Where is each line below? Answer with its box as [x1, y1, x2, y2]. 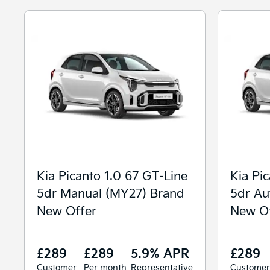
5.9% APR [131, 243, 189, 261]
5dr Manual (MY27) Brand [37, 184, 184, 201]
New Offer [37, 201, 96, 218]
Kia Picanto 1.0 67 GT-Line [37, 166, 187, 183]
